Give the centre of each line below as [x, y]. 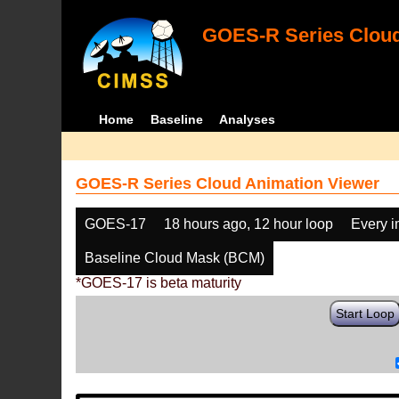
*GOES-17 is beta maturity [159, 283]
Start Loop [366, 313]
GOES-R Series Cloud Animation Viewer [228, 183]
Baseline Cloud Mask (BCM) [175, 258]
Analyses [248, 119]
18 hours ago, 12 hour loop [249, 224]
